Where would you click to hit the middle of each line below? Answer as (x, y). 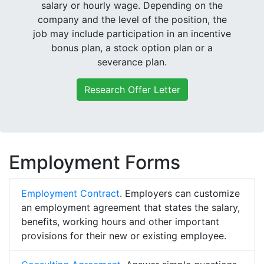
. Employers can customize (180, 193)
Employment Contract (70, 193)
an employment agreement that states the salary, (131, 207)
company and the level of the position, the (132, 20)
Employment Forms (95, 162)
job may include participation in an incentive (132, 34)
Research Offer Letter (132, 90)
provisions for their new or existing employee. (124, 235)
